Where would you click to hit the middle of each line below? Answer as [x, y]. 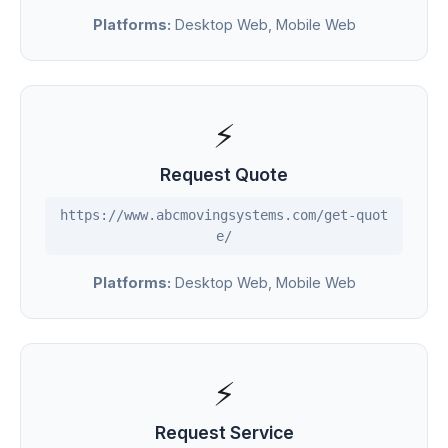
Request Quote [224, 174]
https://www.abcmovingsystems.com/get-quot [224, 215]
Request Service [224, 432]
